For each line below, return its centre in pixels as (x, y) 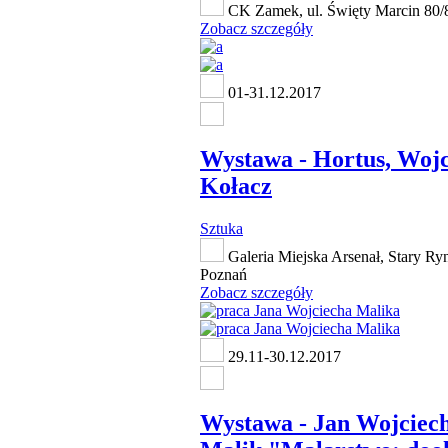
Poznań (223, 275)
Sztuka (221, 229)
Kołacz (236, 186)
